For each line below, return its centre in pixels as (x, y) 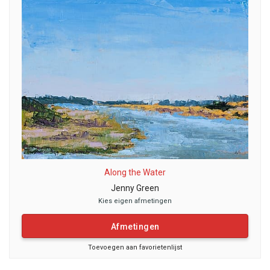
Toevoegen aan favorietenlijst (135, 247)
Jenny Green (135, 188)
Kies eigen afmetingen (135, 201)
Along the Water (135, 172)
